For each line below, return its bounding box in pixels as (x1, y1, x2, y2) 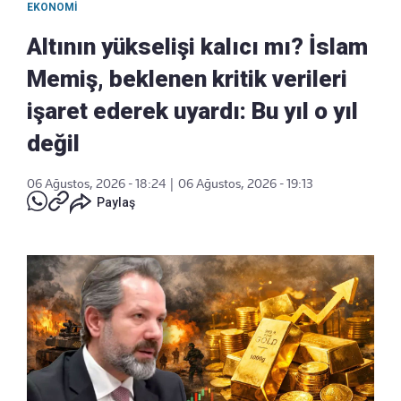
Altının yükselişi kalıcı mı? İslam (27, 33, 368, 61)
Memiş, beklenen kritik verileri (27, 65, 347, 93)
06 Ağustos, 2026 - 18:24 (27, 176, 166, 192)
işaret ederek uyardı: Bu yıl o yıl (27, 98, 358, 125)
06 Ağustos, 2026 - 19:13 (178, 176, 313, 192)
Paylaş (97, 195, 135, 210)
